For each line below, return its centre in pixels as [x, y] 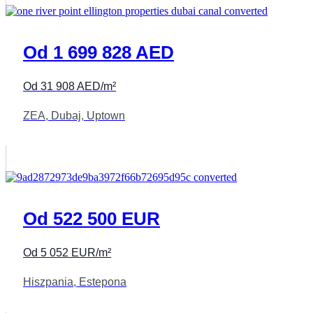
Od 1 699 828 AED [99, 52]
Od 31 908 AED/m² [70, 87]
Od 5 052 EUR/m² [67, 253]
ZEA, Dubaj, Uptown [74, 115]
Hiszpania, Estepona [75, 282]
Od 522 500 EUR [92, 218]
